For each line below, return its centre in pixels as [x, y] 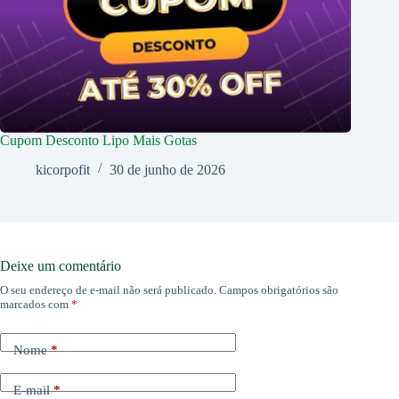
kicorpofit [63, 169]
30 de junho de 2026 [167, 169]
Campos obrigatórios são [279, 289]
